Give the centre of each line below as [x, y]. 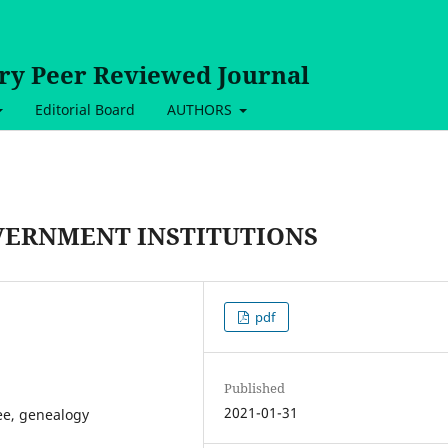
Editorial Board [84, 109]
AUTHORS [201, 109]
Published [255, 387]
